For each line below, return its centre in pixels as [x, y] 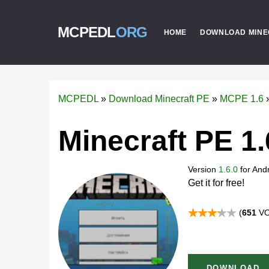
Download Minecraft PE [159, 99]
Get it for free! [216, 183]
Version [203, 169]
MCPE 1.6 [242, 99]
